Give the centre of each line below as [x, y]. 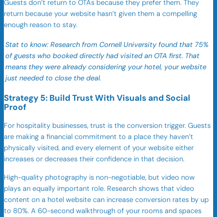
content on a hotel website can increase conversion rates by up [106, 200]
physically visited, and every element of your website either [99, 148]
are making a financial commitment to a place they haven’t [99, 137]
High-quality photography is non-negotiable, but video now [99, 177]
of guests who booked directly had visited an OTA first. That [102, 56]
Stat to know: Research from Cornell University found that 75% [107, 45]
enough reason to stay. [41, 25]
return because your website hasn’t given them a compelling [101, 14]
